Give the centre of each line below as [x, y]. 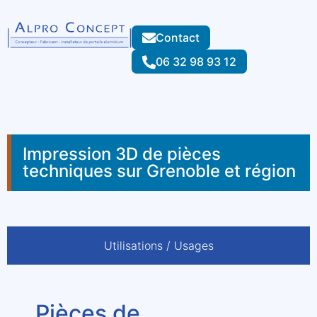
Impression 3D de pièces [122, 154]
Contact [178, 38]
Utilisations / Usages [158, 246]
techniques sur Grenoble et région [159, 171]
